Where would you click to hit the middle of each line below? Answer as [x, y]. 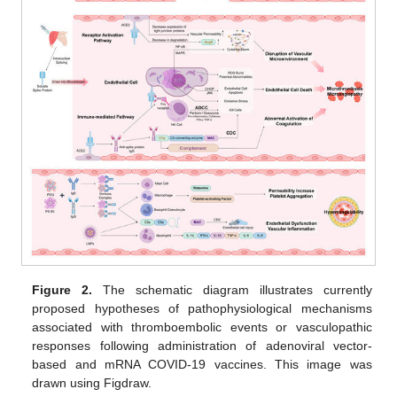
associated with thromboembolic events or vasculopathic [202, 327]
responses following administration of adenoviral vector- [202, 345]
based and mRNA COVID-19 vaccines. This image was [202, 364]
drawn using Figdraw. [92, 382]
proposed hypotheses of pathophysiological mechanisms [202, 308]
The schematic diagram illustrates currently [232, 289]
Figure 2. [62, 289]
